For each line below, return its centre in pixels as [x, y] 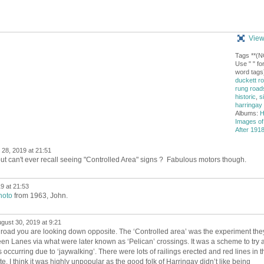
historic [245, 97]
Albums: [247, 113]
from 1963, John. [41, 195]
